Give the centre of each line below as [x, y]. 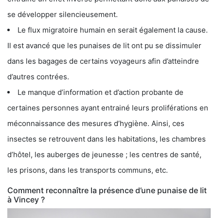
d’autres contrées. [38, 76]
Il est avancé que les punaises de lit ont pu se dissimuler [104, 45]
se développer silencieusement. [63, 14]
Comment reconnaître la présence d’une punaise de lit [107, 190]
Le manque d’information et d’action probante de [100, 92]
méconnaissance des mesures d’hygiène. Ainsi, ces [96, 123]
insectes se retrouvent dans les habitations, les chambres [107, 139]
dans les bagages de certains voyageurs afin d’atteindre [103, 61]
